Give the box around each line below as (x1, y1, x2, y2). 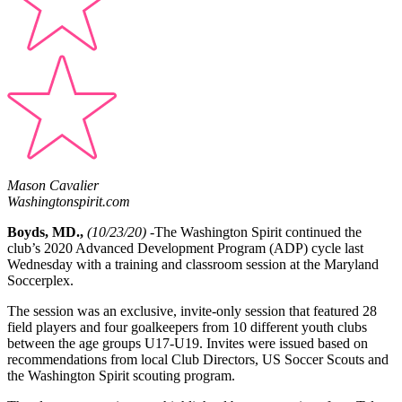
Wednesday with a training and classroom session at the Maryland (7, 257, 379, 273)
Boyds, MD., (7, 224, 83, 240)
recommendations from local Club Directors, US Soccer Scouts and (7, 352, 389, 368)
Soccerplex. (7, 273, 77, 289)
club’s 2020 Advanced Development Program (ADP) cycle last (7, 240, 363, 257)
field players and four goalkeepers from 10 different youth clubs (7, 319, 367, 336)
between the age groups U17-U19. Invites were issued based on (7, 336, 368, 352)
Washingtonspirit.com (7, 194, 130, 210)
